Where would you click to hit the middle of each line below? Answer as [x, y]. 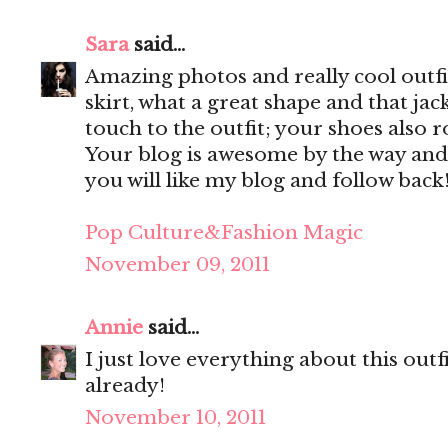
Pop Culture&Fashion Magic [224, 233]
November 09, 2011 [177, 265]
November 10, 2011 [175, 418]
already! [125, 386]
